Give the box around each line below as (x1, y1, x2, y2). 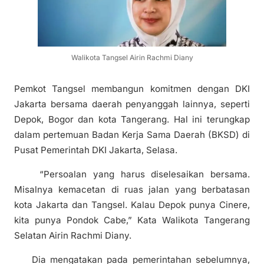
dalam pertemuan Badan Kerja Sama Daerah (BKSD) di (14, 129, 250, 141)
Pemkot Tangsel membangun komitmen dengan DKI (14, 83, 250, 95)
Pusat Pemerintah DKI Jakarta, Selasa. (14, 144, 177, 156)
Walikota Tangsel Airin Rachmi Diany (71, 52, 193, 62)
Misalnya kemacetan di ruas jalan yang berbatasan (14, 184, 250, 196)
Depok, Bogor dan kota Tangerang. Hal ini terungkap (14, 114, 250, 126)
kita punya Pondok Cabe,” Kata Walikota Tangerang (14, 214, 250, 226)
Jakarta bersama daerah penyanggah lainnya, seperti (14, 98, 250, 110)
